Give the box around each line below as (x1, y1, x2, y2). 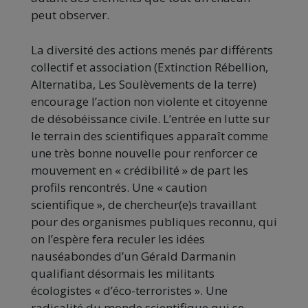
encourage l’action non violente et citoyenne (31, 93, 267, 110)
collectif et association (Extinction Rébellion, (31, 59, 268, 76)
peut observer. (31, 7, 109, 23)
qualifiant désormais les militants (31, 265, 214, 282)
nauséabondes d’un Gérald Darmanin (31, 248, 236, 265)
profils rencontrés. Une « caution (31, 179, 207, 196)
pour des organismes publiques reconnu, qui (31, 214, 277, 230)
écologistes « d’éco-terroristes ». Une (31, 283, 228, 299)
